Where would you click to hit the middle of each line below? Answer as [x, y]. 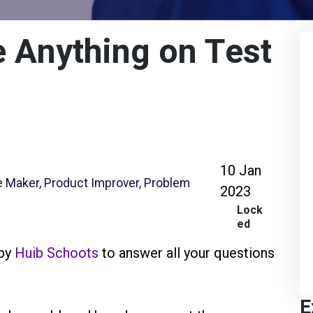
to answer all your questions [187, 253]
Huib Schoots [57, 253]
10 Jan [241, 170]
